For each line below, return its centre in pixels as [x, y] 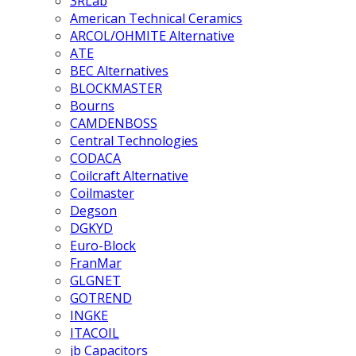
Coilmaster [102, 193]
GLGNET [95, 281]
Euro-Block [103, 246]
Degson [93, 211]
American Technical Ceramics [156, 18]
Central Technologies [134, 141]
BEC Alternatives [119, 71]
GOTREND [101, 298]
